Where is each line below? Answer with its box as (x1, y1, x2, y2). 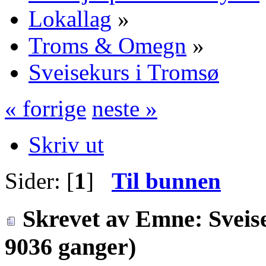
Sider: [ (5, 167, 74, 194)
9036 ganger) (5, 233, 136, 261)
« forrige (5, 95, 86, 121)
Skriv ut (28, 131, 104, 157)
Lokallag (28, 5, 112, 31)
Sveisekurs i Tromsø (28, 59, 219, 85)
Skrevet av (23, 205, 129, 233)
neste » (92, 95, 157, 121)
